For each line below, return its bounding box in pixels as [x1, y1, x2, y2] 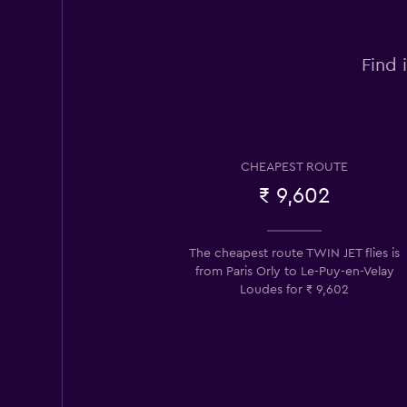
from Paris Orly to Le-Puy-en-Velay [194, 264, 394, 278]
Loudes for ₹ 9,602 [240, 283, 349, 296]
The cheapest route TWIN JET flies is [189, 246, 400, 260]
